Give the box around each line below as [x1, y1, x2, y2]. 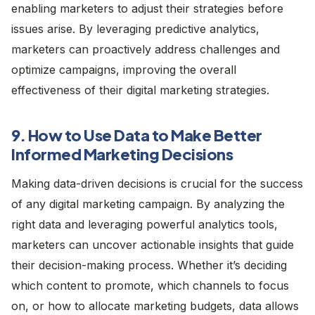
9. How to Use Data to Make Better [11, 124, 262, 145]
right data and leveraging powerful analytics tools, [11, 217, 278, 231]
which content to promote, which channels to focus [11, 278, 289, 292]
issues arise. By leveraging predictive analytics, [11, 21, 259, 36]
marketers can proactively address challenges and [11, 41, 280, 56]
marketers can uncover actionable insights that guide [11, 237, 294, 252]
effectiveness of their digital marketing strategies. [11, 82, 269, 97]
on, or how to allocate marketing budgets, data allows [11, 298, 299, 313]
